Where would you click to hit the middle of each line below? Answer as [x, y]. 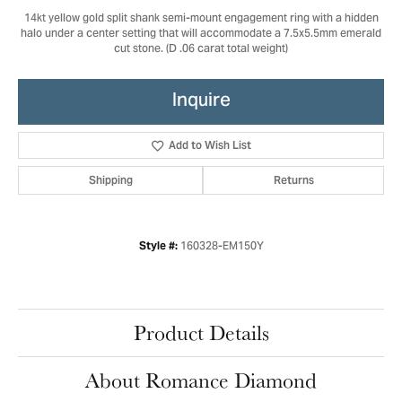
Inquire [201, 101]
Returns [293, 180]
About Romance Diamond [201, 380]
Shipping [110, 180]
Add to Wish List [210, 145]
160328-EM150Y [222, 247]
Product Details [201, 332]
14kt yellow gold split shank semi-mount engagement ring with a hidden [201, 19]
